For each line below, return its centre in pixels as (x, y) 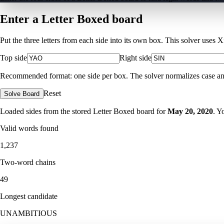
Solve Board (22, 93)
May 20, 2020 (190, 111)
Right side (135, 57)
